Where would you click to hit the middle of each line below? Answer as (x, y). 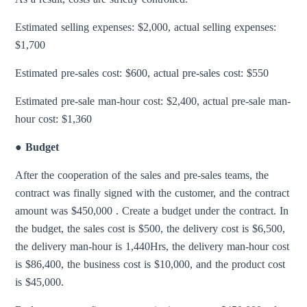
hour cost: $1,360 (54, 119)
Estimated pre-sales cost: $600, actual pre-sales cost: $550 (142, 73)
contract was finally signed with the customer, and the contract (152, 193)
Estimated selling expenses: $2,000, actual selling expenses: (146, 27)
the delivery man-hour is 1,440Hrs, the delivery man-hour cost (152, 247)
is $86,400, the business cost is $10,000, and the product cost (150, 265)
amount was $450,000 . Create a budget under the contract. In (152, 211)
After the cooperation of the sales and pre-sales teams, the (142, 175)
